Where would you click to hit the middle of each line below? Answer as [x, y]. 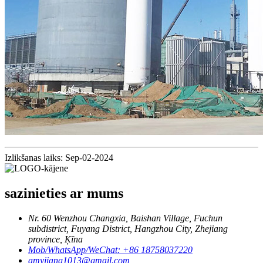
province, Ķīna [55, 239]
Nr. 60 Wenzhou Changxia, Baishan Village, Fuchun [125, 218]
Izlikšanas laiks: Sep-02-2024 [59, 157]
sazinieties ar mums [64, 193]
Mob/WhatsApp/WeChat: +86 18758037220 [110, 249]
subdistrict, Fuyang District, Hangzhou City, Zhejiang [128, 228]
